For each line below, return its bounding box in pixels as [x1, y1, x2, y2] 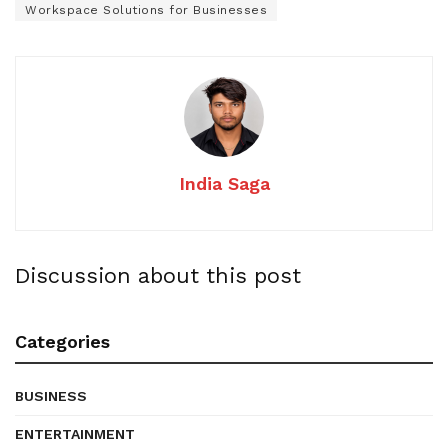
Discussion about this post [15, 262, 301, 288]
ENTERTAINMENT [15, 425, 135, 442]
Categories [15, 330, 110, 352]
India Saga [178, 172, 270, 194]
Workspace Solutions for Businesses [25, 2, 267, 17]
